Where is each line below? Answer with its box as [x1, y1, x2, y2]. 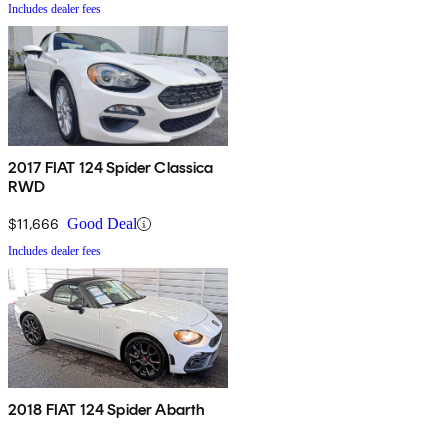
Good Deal [67, 215, 137, 233]
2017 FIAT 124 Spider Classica [8, 158, 214, 178]
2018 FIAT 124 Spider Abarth [8, 400, 206, 420]
